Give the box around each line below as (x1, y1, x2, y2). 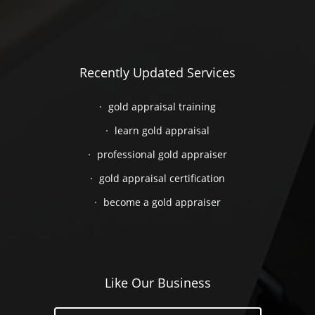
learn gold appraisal (114, 124, 210, 137)
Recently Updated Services (79, 64, 236, 81)
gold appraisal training (108, 100, 216, 113)
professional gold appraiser (96, 148, 227, 161)
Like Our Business (104, 274, 211, 291)
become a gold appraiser (103, 195, 221, 209)
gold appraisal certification (98, 172, 225, 185)
